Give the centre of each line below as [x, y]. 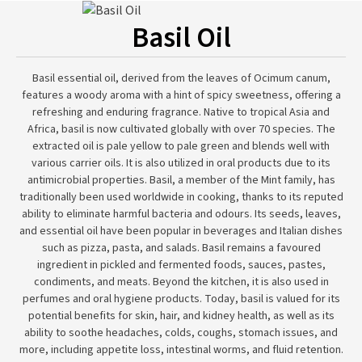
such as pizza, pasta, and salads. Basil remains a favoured [181, 248]
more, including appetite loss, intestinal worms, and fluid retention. [181, 350]
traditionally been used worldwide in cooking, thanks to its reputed [181, 197]
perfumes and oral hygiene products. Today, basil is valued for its [181, 299]
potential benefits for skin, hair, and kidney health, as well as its [181, 316]
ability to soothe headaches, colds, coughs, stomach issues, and [181, 333]
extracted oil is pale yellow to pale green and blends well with [181, 146]
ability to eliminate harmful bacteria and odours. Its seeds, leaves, [181, 214]
